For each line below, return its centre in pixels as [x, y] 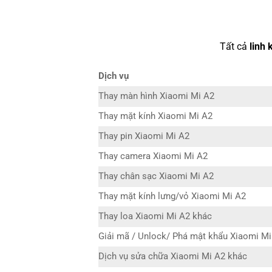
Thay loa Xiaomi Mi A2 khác [155, 217]
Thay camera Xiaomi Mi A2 [153, 157]
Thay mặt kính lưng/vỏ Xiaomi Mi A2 [172, 197]
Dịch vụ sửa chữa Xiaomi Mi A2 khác [173, 257]
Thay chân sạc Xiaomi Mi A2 [156, 177]
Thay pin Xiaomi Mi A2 [144, 137]
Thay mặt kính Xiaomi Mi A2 [155, 117]
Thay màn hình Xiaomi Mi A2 [156, 97]
